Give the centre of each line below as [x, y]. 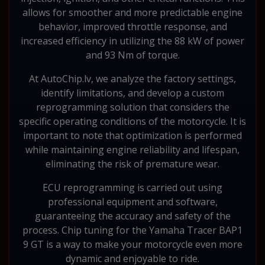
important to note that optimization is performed [132, 135]
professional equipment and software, [132, 201]
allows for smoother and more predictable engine [132, 12]
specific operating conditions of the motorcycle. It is [132, 121]
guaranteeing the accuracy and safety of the [132, 216]
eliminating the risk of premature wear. [132, 164]
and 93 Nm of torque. [132, 55]
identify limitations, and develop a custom [132, 93]
